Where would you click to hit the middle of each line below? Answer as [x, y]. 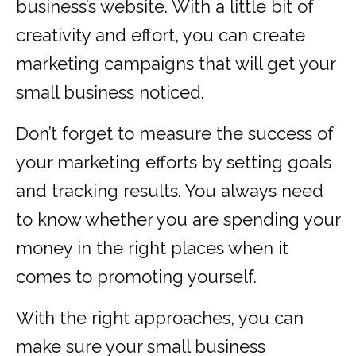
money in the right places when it [152, 248]
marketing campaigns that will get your [176, 64]
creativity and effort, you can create [161, 35]
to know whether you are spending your [178, 220]
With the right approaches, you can [160, 318]
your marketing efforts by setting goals [174, 163]
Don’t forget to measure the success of [175, 134]
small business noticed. [110, 93]
